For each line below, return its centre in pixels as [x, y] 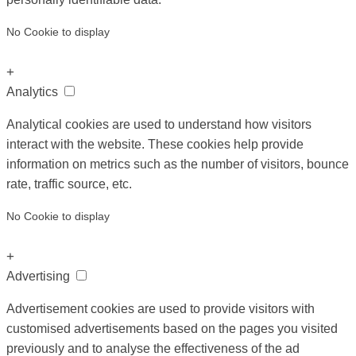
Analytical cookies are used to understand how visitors [159, 124]
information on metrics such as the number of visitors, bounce [178, 164]
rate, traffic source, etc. [69, 184]
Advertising [40, 276]
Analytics [34, 91]
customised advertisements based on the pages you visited [172, 328]
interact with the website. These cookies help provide [155, 144]
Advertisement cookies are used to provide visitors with [161, 308]
